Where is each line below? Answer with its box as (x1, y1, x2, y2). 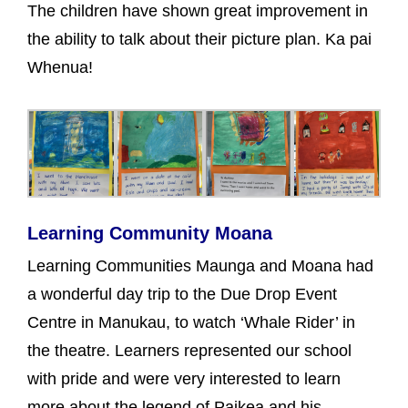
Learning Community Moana (27, 223, 272, 243)
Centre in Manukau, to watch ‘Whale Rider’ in (27, 313, 355, 331)
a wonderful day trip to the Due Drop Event (27, 285, 337, 303)
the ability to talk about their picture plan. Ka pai (27, 30, 372, 48)
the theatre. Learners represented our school (27, 342, 352, 360)
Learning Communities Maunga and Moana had (27, 257, 373, 275)
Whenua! (27, 58, 93, 76)
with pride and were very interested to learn (27, 370, 341, 388)
